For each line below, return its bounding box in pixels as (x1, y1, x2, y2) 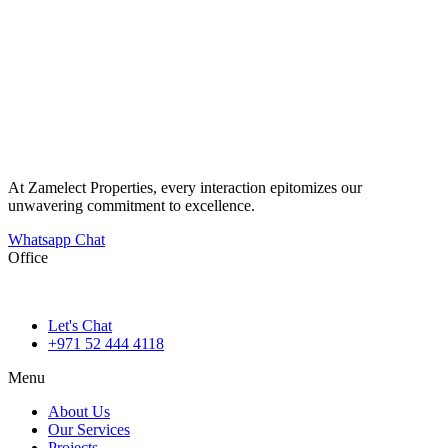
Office (8, 249, 48, 267)
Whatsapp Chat (8, 231, 105, 249)
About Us (48, 403, 110, 421)
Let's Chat (48, 317, 112, 335)
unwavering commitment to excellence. (8, 197, 255, 215)
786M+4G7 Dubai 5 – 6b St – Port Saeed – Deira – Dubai (8, 283, 377, 301)
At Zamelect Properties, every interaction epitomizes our (8, 179, 362, 197)
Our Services (48, 421, 130, 439)
